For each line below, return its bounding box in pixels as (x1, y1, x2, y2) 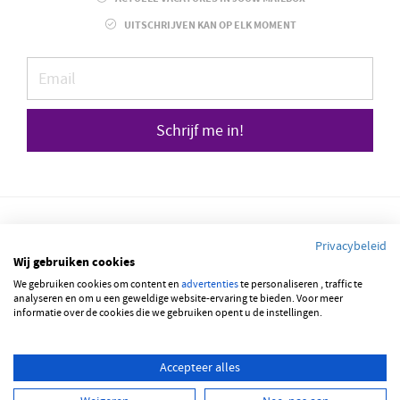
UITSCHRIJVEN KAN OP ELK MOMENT (121, 18, 296, 34)
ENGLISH (213, 315, 261, 332)
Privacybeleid (315, 238, 387, 254)
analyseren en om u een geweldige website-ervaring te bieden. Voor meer (13, 292, 343, 305)
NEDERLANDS (137, 315, 212, 332)
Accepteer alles (160, 360, 240, 376)
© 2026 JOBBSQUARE (145, 278, 255, 295)
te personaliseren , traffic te (238, 278, 362, 291)
